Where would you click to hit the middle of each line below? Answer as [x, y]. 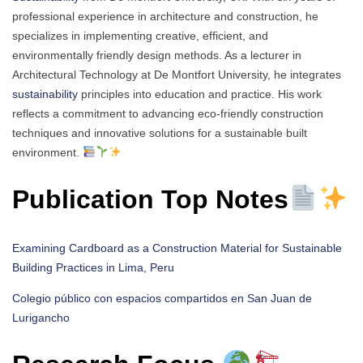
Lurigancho [41, 317]
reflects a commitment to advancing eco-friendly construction [168, 113]
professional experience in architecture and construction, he [165, 16]
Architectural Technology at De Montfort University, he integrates [177, 74]
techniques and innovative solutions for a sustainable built [160, 132]
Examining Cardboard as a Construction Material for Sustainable [177, 248]
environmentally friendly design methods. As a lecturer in [157, 55]
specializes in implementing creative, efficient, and [140, 35]
